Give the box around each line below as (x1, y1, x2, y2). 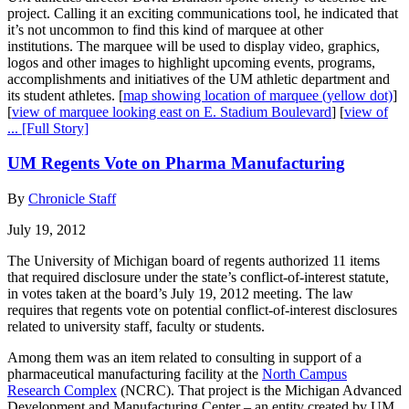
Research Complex (7, 383, 117, 399)
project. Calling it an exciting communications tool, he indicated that (7, 5, 398, 21)
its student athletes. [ (7, 87, 123, 103)
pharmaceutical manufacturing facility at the (7, 366, 262, 383)
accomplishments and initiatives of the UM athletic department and (7, 70, 390, 87)
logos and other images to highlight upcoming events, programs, (7, 54, 375, 70)
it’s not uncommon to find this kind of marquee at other (7, 21, 323, 37)
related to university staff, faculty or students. (7, 319, 265, 335)
